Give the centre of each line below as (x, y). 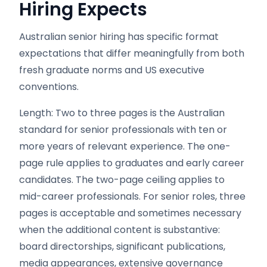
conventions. (49, 87)
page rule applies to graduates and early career (132, 163)
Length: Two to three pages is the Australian (122, 113)
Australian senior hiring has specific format (119, 37)
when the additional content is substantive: (119, 230)
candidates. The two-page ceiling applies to (122, 180)
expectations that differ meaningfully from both (132, 53)
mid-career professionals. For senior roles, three (132, 196)
